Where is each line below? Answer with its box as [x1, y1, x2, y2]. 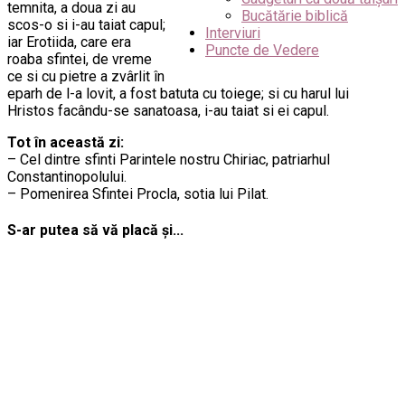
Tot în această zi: [7, 133, 124, 151]
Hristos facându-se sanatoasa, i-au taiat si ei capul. [7, 101, 329, 119]
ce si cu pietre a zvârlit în [7, 67, 165, 85]
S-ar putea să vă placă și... [7, 221, 184, 239]
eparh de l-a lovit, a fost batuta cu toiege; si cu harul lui [7, 84, 349, 102]
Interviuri [205, 24, 260, 42]
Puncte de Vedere [205, 42, 319, 59]
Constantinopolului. [7, 167, 127, 185]
